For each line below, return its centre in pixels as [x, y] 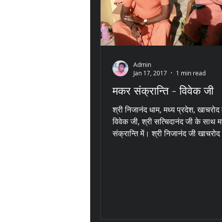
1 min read [191, 73]
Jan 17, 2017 [150, 73]
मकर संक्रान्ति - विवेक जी [163, 91]
